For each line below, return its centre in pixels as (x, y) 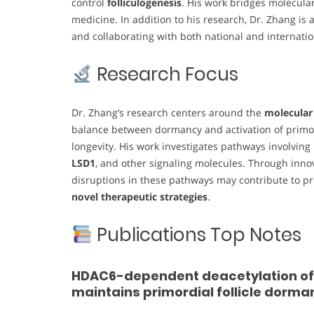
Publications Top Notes (197, 235)
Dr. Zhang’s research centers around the (168, 113)
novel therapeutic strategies (139, 197)
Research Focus (165, 75)
